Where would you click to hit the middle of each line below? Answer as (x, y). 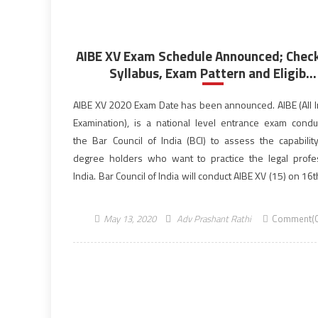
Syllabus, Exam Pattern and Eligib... (213, 73)
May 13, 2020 (130, 219)
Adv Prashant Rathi (214, 219)
